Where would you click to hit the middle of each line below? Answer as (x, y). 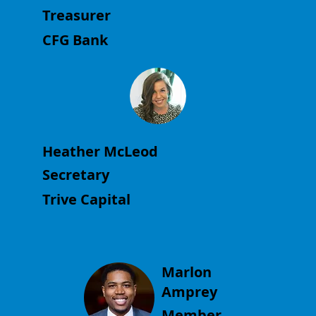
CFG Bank (75, 39)
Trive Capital (86, 199)
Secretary (75, 175)
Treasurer (76, 16)
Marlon (187, 272)
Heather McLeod (100, 151)
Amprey (190, 292)
